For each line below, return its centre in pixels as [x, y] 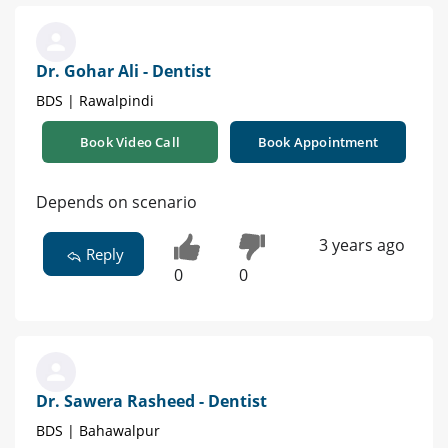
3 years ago [361, 244]
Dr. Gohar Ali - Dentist [123, 70]
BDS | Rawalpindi [95, 100]
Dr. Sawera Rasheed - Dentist [151, 401]
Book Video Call [130, 141]
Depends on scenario [116, 201]
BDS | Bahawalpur [98, 431]
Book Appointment [318, 141]
